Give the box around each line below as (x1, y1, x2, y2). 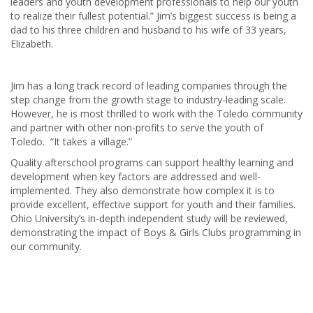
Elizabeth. (10, 37, 53, 51)
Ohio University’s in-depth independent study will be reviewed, (10, 212, 288, 226)
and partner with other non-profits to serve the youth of (10, 121, 263, 135)
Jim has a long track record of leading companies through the (10, 79, 287, 93)
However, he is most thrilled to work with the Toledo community (10, 107, 303, 121)
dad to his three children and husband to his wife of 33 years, (10, 23, 286, 37)
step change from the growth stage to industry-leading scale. (10, 93, 286, 107)
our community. (10, 240, 82, 254)
